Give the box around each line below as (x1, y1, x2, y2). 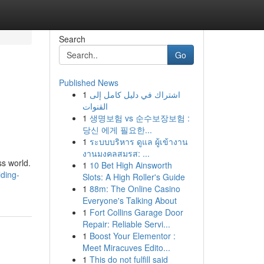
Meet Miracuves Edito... (82, 242, 170, 253)
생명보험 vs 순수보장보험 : (89, 112, 190, 124)
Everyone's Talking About (82, 194, 177, 206)
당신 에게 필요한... (82, 124, 152, 136)
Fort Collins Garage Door (89, 206, 183, 218)
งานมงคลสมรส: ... (82, 147, 150, 159)
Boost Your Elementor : (89, 230, 176, 242)
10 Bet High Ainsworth (89, 159, 172, 171)
